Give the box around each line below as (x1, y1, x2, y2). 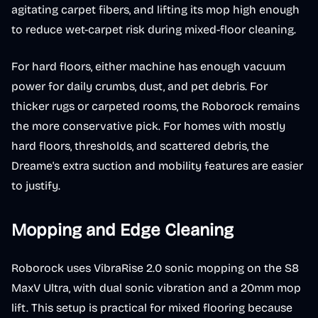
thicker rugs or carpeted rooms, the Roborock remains (11, 99, 300, 113)
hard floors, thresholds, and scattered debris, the (11, 139, 269, 153)
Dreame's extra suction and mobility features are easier (11, 159, 303, 172)
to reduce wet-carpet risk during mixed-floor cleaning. (11, 23, 296, 36)
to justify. (11, 179, 60, 192)
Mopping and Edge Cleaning (11, 220, 234, 240)
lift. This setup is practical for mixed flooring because (11, 301, 292, 314)
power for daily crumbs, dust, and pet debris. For (11, 79, 268, 93)
